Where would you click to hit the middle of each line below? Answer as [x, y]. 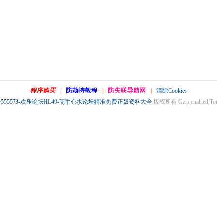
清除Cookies [172, 91]
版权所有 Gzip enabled [181, 102]
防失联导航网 [127, 90]
